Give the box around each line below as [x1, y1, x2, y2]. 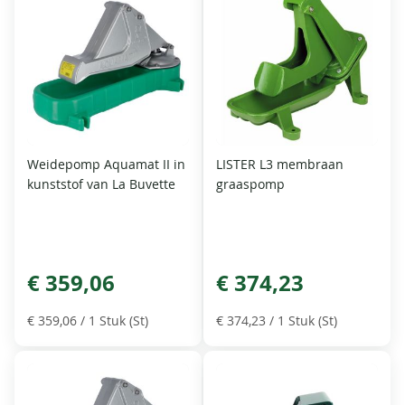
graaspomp [216, 174, 285, 193]
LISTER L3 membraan [216, 155, 344, 173]
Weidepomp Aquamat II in [27, 155, 186, 173]
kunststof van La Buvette [27, 174, 176, 193]
